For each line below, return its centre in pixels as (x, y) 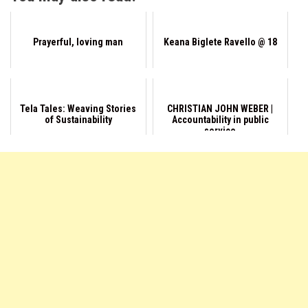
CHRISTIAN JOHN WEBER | (220, 109)
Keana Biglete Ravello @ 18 (220, 42)
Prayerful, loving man (78, 42)
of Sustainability (78, 120)
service (220, 131)
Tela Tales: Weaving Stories (78, 109)
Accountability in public (220, 120)
